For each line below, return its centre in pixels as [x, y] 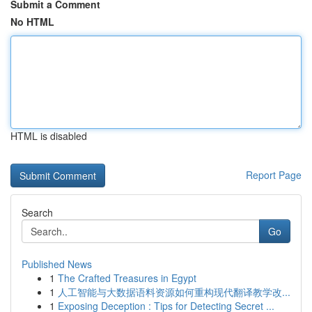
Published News [57, 264]
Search [37, 212]
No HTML [32, 22]
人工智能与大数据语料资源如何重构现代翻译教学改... [174, 292]
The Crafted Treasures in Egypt [127, 278]
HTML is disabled [49, 136]
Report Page [274, 175]
